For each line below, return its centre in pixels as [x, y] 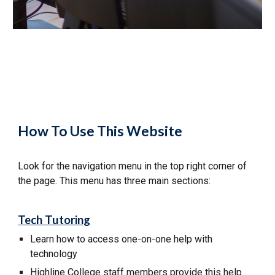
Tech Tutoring [54, 219]
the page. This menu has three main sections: [114, 181]
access [104, 239]
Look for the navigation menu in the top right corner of [133, 166]
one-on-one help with [166, 239]
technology [54, 254]
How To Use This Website [100, 131]
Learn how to [59, 239]
